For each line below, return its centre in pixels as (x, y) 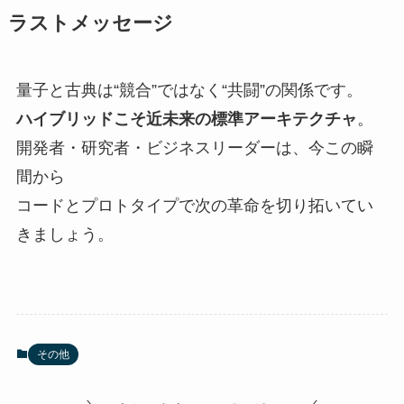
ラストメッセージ (90, 23)
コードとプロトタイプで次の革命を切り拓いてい (194, 205)
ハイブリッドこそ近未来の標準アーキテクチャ (186, 119)
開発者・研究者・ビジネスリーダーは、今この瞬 (194, 147)
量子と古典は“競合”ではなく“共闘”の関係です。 (189, 90)
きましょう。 (64, 234)
